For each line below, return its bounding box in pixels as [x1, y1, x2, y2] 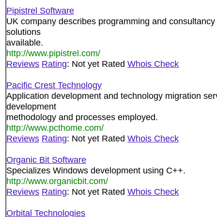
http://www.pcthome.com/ [6, 123, 104, 133]
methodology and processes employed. [6, 112, 158, 122]
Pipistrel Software [6, 5, 74, 15]
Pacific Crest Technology [6, 80, 102, 90]
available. [6, 37, 43, 47]
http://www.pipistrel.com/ [6, 48, 100, 58]
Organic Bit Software [6, 155, 86, 165]
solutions [6, 27, 41, 37]
